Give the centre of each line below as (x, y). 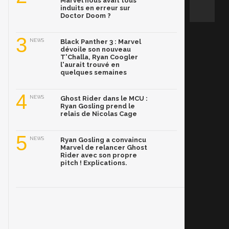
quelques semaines (94, 73)
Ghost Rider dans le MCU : (104, 99)
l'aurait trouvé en (90, 65)
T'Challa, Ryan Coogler (99, 57)
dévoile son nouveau (96, 50)
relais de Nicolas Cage (99, 114)
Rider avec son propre (99, 155)
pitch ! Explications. (94, 163)
